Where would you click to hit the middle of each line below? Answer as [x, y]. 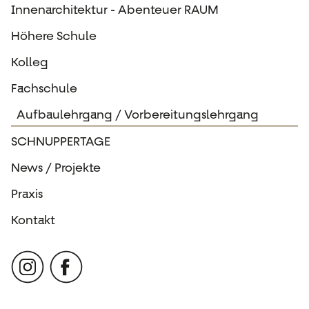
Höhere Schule [54, 36]
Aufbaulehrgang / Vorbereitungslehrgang [138, 115]
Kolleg [30, 62]
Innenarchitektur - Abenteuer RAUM [115, 9]
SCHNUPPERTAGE [61, 141]
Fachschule [44, 89]
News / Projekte [56, 167]
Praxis [27, 193]
